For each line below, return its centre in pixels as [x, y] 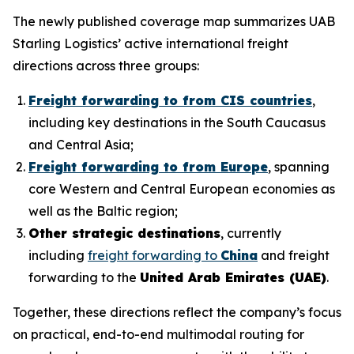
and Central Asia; [81, 144]
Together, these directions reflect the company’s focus [177, 312]
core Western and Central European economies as [182, 188]
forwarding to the [84, 277]
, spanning [299, 166]
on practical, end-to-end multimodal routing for [158, 334]
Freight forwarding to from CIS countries [170, 100]
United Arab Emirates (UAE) [233, 277]
